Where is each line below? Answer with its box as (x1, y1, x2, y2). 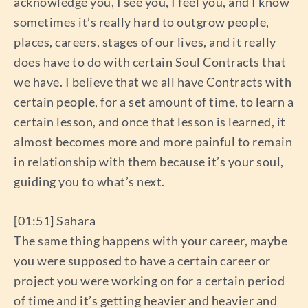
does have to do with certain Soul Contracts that (14, 54, 286, 69)
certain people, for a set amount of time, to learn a (14, 93, 294, 109)
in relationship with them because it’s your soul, (14, 153, 284, 169)
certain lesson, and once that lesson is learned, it (14, 113, 286, 129)
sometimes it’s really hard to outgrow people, (14, 14, 269, 30)
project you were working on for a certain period (14, 273, 285, 289)
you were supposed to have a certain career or (14, 253, 271, 269)
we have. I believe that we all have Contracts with (14, 74, 291, 89)
